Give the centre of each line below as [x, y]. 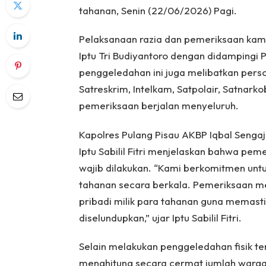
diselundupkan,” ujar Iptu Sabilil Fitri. [160, 217]
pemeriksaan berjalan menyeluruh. [159, 106]
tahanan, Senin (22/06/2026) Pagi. [158, 10]
